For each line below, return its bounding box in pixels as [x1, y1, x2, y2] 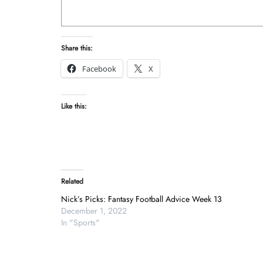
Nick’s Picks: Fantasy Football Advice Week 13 [68, 193, 222, 205]
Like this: [61, 100, 87, 112]
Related [61, 176, 83, 187]
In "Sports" [61, 216, 100, 228]
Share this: [61, 42, 93, 53]
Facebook [82, 63, 116, 74]
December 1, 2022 [61, 204, 127, 217]
